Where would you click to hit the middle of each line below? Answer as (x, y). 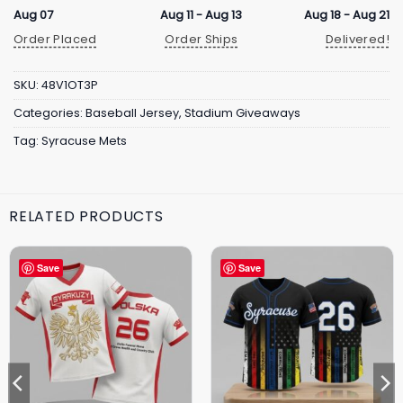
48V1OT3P (70, 85)
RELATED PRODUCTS (86, 217)
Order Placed (55, 39)
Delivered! (358, 39)
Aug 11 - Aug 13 (201, 14)
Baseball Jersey (132, 113)
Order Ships (201, 39)
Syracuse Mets (84, 141)
